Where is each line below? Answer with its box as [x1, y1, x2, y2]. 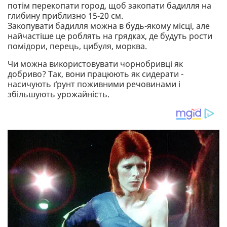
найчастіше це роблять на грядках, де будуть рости [8, 30, 212, 42]
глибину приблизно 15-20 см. [8, 10, 123, 22]
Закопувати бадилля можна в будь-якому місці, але [8, 20, 210, 32]
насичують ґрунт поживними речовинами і [8, 79, 180, 90]
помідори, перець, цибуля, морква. [8, 41, 147, 52]
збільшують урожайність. [8, 89, 109, 100]
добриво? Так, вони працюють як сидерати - [8, 68, 183, 80]
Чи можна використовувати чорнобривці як [8, 58, 183, 70]
